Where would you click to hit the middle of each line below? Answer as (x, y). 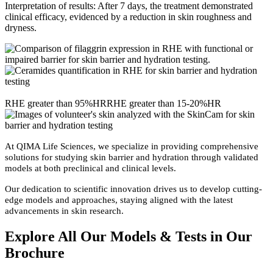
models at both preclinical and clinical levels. (90, 168)
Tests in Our (212, 236)
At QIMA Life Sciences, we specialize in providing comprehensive (132, 147)
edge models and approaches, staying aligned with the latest (119, 200)
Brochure (35, 253)
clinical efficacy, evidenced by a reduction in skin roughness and (128, 17)
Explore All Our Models (82, 236)
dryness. (21, 28)
